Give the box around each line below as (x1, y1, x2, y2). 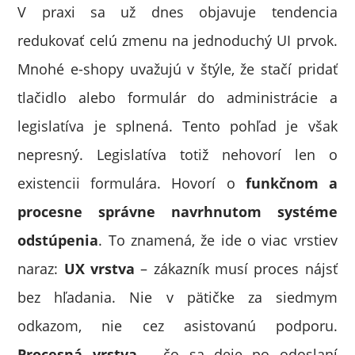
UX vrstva (63, 259, 136, 278)
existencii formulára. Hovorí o (17, 174, 235, 193)
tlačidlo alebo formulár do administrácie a (17, 88, 338, 107)
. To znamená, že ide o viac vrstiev (98, 231, 338, 250)
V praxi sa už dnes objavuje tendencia (17, 2, 338, 21)
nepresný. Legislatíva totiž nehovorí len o (17, 145, 338, 164)
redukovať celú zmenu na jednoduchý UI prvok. (17, 31, 338, 50)
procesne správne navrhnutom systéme (17, 202, 338, 221)
